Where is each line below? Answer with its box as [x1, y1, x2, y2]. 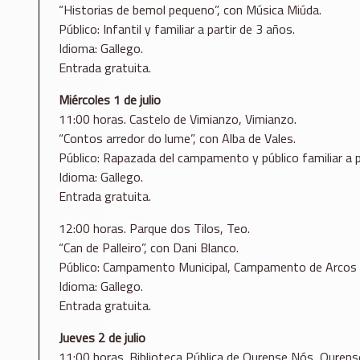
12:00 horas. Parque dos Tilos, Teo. [59, 218, 250, 238]
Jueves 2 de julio [59, 327, 145, 347]
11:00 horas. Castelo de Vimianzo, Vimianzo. [59, 108, 297, 129]
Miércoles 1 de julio [59, 89, 161, 109]
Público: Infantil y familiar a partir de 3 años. [59, 18, 295, 39]
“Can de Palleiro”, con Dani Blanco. [59, 237, 239, 257]
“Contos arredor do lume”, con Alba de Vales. [59, 128, 296, 148]
